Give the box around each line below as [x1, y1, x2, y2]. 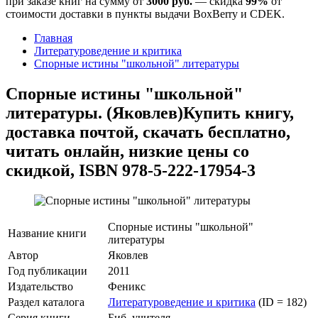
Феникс [108, 280, 146, 292]
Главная [34, 32, 72, 44]
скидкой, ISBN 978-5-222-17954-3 [6, 160, 256, 180]
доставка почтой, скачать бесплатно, [6, 122, 290, 141]
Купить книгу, [183, 103, 294, 122]
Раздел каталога [8, 295, 84, 308]
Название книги [8, 226, 87, 239]
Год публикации [8, 264, 87, 277]
